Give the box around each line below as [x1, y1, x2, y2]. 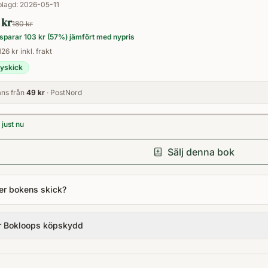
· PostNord [45, 88, 82, 97]
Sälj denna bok [167, 146, 234, 158]
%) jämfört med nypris [58, 32, 135, 41]
